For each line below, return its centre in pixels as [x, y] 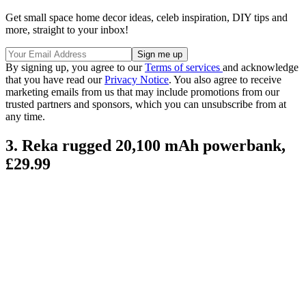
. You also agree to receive [225, 80]
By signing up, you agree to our [75, 68]
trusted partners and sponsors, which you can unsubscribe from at [146, 105]
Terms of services [184, 68]
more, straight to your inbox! [67, 30]
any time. [25, 117]
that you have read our [55, 80]
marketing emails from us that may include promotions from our [142, 92]
